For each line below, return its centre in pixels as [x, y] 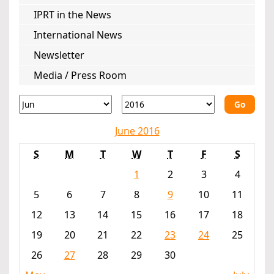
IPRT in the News [72, 15]
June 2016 [137, 131]
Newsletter [59, 55]
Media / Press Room [80, 76]
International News [78, 35]
